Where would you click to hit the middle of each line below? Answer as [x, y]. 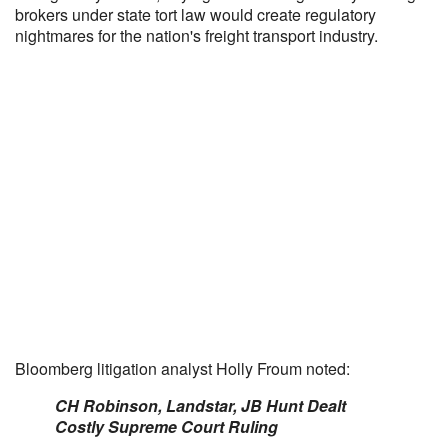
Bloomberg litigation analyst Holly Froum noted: [182, 368]
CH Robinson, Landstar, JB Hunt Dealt [200, 405]
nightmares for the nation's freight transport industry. [196, 35]
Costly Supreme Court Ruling [166, 426]
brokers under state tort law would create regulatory [195, 14]
